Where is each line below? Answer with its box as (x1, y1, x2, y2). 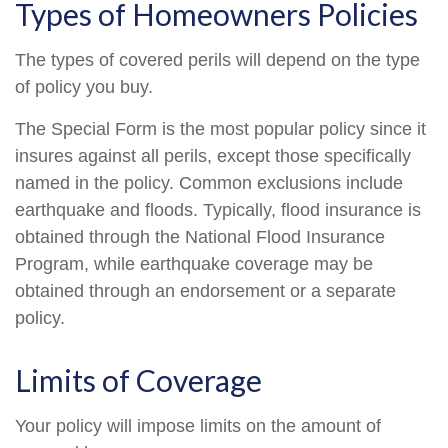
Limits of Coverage (15, 362, 262, 398)
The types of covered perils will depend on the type (15, 50, 420, 70)
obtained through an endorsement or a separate (15, 281, 396, 301)
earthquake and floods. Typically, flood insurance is (15, 200, 421, 220)
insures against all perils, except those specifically (15, 146, 411, 166)
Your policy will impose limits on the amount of (15, 416, 381, 436)
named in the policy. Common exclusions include (15, 173, 403, 193)
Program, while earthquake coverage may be (15, 254, 373, 274)
